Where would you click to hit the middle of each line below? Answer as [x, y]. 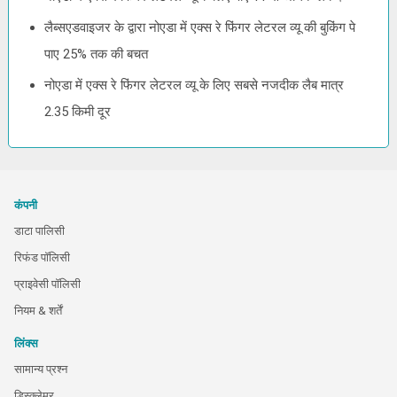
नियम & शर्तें [38, 311]
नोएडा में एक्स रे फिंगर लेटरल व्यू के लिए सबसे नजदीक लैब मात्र [195, 85]
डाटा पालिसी [39, 231]
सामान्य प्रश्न [41, 369]
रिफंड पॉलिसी [42, 257]
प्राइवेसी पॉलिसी [47, 284]
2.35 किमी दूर [78, 112]
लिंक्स [26, 343]
